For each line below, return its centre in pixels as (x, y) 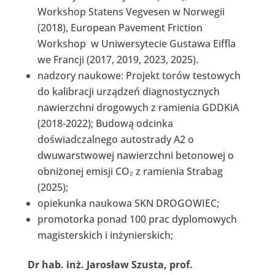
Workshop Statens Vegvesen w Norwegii (131, 11)
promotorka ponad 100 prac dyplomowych (137, 219)
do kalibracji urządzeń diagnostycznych (128, 91)
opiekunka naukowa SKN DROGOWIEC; (128, 203)
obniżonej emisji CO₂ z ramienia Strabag (130, 171)
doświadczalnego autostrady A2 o (115, 139)
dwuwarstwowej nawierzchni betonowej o (135, 155)
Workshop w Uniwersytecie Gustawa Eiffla (136, 43)
